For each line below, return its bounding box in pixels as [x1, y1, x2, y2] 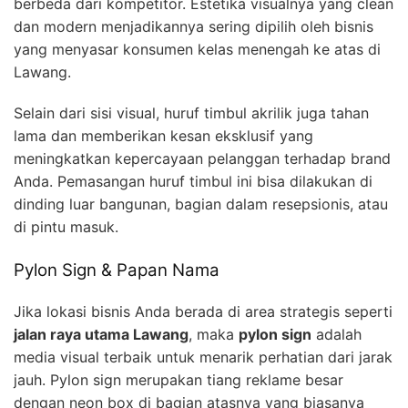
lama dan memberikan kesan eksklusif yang [14, 126, 313, 145]
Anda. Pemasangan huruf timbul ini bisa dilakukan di [14, 171, 372, 190]
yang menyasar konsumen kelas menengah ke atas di [14, 39, 381, 58]
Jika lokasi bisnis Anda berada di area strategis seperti [14, 301, 393, 321]
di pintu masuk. [14, 217, 118, 236]
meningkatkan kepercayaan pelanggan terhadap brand [14, 148, 391, 168]
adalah [311, 324, 362, 343]
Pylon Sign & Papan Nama [14, 259, 219, 280]
